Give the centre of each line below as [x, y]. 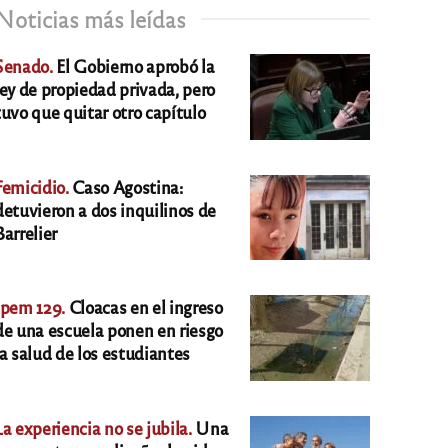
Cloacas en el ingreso [144, 307]
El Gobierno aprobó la [133, 65]
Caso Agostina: [125, 186]
